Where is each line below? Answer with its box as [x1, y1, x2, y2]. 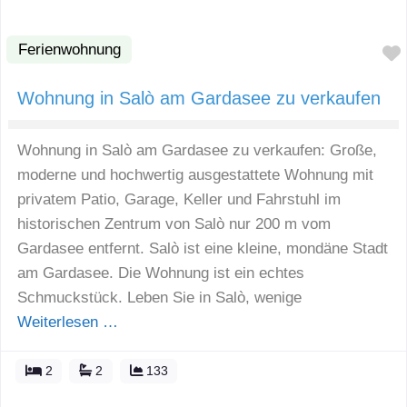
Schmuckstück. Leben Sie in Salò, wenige [17, 289, 302, 307]
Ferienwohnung [17, 40, 121, 58]
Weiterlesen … [17, 313, 118, 332]
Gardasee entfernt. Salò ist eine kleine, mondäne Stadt [17, 240, 388, 258]
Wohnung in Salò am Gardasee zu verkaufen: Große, [17, 142, 377, 160]
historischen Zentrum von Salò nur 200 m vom [17, 215, 331, 233]
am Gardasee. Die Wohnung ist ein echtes [17, 264, 304, 283]
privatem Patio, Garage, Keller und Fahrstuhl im [17, 191, 341, 209]
